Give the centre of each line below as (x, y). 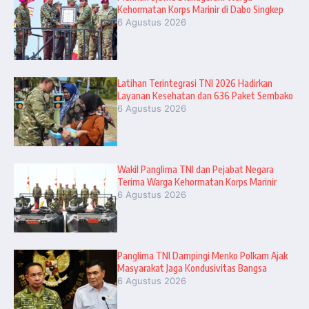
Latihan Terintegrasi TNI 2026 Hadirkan (195, 83)
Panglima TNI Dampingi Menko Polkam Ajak (202, 256)
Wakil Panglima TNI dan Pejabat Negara (196, 170)
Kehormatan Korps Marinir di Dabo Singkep (200, 10)
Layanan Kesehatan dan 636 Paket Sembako (205, 96)
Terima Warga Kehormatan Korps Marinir (197, 182)
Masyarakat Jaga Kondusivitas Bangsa (192, 268)
